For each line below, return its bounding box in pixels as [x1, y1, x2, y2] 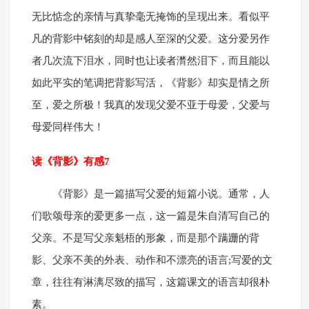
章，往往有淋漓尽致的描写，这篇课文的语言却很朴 [31, 277, 270, 288]
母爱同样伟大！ [31, 121, 104, 133]
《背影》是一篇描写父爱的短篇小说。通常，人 [52, 188, 270, 200]
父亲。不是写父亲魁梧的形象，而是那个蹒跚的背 [31, 232, 259, 244]
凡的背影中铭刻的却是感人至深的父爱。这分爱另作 [31, 33, 270, 45]
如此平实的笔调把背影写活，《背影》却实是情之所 [31, 77, 270, 89]
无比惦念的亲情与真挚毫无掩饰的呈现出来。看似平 [31, 11, 270, 23]
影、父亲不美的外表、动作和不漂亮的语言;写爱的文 [31, 255, 272, 266]
